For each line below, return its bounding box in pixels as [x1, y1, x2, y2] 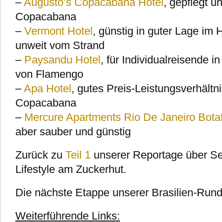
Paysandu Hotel [24, 54, 101, 66]
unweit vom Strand [15, 39, 105, 52]
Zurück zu [15, 149, 65, 161]
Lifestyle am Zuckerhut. [15, 163, 126, 175]
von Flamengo [15, 68, 83, 80]
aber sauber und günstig [15, 125, 131, 138]
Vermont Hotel [24, 25, 93, 37]
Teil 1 [65, 149, 91, 161]
